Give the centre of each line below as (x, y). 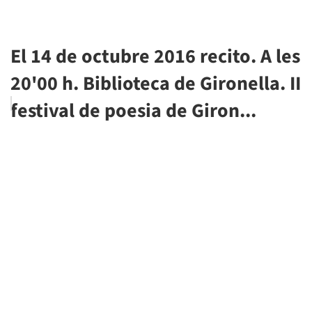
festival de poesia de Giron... (133, 111)
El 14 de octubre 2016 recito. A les (155, 57)
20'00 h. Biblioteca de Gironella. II (156, 84)
